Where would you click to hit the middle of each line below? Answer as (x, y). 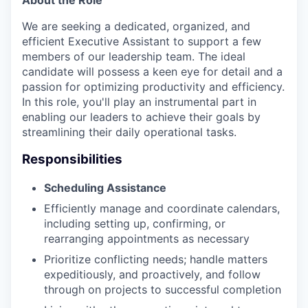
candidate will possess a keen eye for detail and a (152, 71)
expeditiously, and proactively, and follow (152, 274)
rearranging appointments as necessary (147, 238)
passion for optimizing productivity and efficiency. (153, 86)
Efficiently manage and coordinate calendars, (162, 208)
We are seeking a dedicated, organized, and (136, 26)
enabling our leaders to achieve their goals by (141, 117)
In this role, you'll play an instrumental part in (139, 101)
